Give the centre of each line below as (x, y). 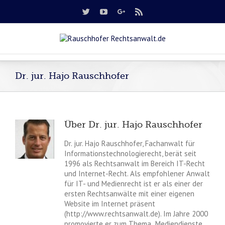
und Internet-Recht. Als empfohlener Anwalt (137, 173)
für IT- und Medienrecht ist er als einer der (133, 183)
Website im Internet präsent (109, 203)
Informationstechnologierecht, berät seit (130, 153)
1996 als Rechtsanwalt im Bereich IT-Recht (134, 163)
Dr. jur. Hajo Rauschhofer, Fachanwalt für (129, 143)
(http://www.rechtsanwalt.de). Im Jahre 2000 (136, 213)
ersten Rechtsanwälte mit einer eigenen (129, 193)
